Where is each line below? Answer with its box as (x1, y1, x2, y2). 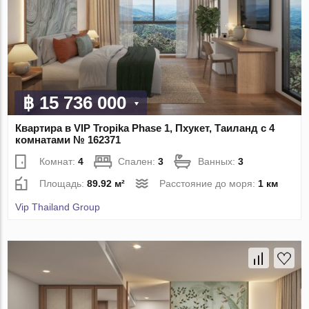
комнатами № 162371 (15, 133, 121, 146)
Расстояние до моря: (159, 177, 259, 189)
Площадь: (39, 177, 88, 189)
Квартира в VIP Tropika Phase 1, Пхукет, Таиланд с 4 (15, 121, 275, 134)
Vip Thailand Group (15, 201, 101, 212)
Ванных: (198, 155, 239, 167)
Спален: (118, 155, 159, 167)
